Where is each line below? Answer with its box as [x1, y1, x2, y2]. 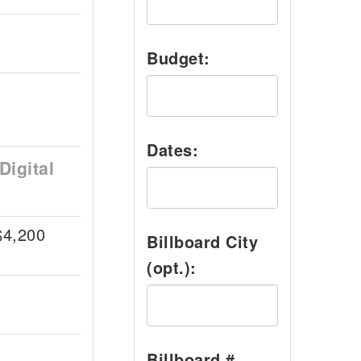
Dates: [147, 138, 198, 161]
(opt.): [147, 255, 197, 279]
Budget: [147, 46, 210, 69]
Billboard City [147, 230, 258, 253]
